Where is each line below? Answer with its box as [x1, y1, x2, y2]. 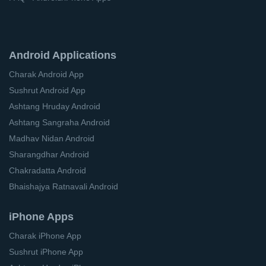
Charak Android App [9, 69, 84, 80]
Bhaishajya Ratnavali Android [9, 182, 118, 192]
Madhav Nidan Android [9, 134, 94, 144]
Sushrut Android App [9, 85, 85, 96]
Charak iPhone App [9, 231, 81, 241]
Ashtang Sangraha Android [9, 118, 110, 128]
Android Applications [9, 49, 116, 62]
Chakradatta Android [9, 166, 86, 176]
